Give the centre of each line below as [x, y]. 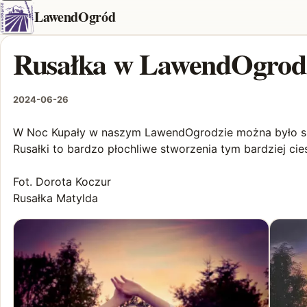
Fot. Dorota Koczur [62, 182]
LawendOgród [75, 17]
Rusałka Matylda [56, 198]
